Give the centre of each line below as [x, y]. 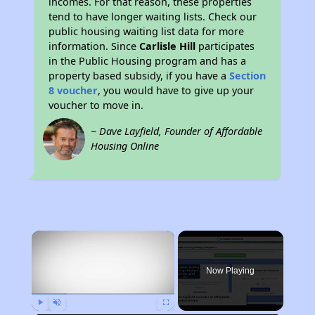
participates [225, 46]
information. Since [94, 46]
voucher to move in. [96, 105]
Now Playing [231, 271]
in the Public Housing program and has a [148, 61]
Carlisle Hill [168, 46]
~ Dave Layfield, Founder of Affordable [177, 131]
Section [248, 76]
